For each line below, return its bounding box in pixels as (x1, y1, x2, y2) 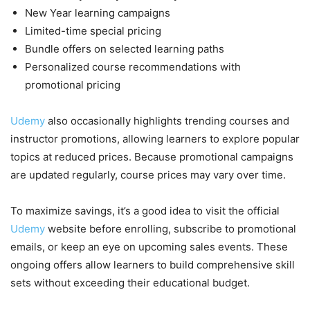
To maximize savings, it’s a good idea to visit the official (10, 204, 280, 218)
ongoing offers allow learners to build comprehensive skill (10, 258, 295, 272)
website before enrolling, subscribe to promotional (48, 222, 296, 236)
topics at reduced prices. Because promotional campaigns (10, 150, 293, 164)
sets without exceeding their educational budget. (10, 276, 250, 290)
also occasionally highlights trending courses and (48, 114, 289, 128)
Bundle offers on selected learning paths (25, 42, 224, 56)
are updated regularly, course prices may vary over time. (10, 168, 286, 182)
